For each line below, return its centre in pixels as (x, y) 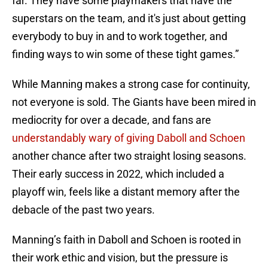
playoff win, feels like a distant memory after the (126, 192)
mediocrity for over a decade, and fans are (112, 120)
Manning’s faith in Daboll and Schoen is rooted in (127, 240)
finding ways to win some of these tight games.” (125, 54)
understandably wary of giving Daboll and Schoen (129, 138)
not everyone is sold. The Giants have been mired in (134, 102)
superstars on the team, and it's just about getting (129, 19)
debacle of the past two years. (83, 210)
